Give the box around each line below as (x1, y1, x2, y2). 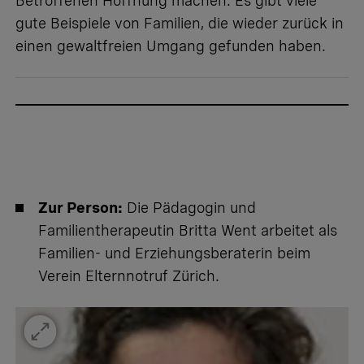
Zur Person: (38, 198, 123, 216)
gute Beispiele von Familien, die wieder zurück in (15, 14, 344, 32)
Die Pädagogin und (123, 198, 256, 216)
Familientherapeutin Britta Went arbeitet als (38, 221, 337, 239)
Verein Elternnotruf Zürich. (38, 266, 219, 284)
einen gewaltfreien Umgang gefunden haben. (15, 37, 326, 54)
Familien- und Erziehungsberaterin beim (38, 244, 310, 262)
